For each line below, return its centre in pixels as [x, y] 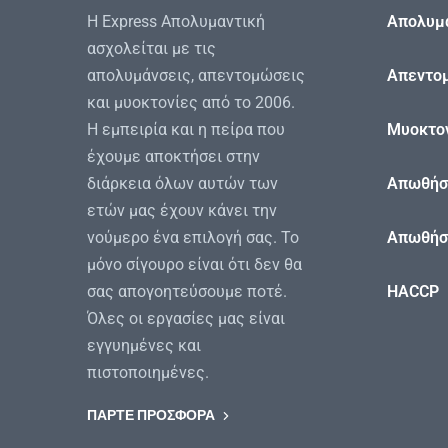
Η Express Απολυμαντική [176, 22]
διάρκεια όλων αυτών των [182, 184]
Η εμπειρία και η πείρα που [186, 130]
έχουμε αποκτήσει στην [173, 157]
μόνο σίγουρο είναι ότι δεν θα [194, 265]
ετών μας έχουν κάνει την [182, 211]
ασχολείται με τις [151, 49]
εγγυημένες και [144, 346]
